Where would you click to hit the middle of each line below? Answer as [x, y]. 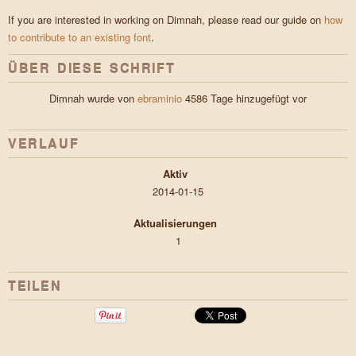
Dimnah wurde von [93, 99]
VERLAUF [44, 144]
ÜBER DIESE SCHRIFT [92, 68]
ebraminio [160, 99]
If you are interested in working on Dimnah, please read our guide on [166, 20]
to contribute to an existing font [79, 37]
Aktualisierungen [176, 223]
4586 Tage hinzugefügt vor [244, 99]
